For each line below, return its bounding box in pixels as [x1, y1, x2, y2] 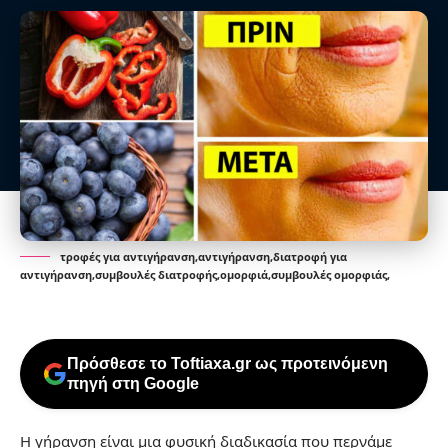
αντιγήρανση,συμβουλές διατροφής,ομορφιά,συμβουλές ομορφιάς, [20, 266, 390, 282]
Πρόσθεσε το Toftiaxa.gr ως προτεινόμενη [67, 354, 388, 372]
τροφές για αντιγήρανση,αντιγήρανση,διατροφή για [60, 248, 347, 264]
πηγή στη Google [67, 374, 199, 392]
